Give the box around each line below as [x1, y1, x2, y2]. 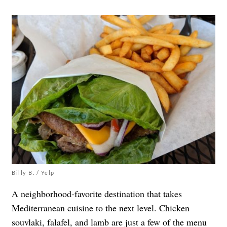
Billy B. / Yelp [12, 169, 55, 176]
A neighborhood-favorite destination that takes [12, 187, 182, 200]
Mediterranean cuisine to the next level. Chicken [12, 201, 190, 214]
